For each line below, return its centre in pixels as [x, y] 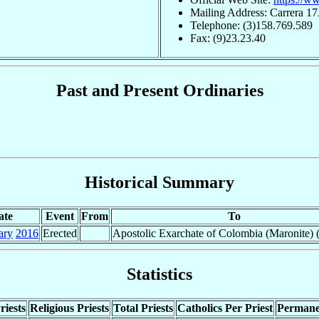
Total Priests [143, 308]
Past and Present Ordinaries [159, 91]
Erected [60, 233]
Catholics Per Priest [225, 308]
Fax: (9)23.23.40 [228, 38]
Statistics [159, 274]
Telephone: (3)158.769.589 [251, 25]
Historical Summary [159, 182]
